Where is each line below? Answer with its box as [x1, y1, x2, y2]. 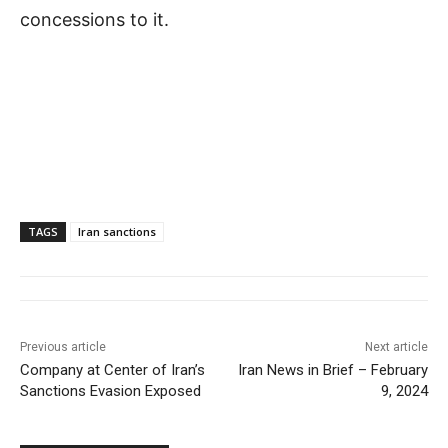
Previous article [20, 339, 106, 354]
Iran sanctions [78, 223, 156, 239]
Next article [364, 339, 428, 354]
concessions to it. [20, 8, 169, 30]
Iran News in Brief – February [237, 360, 428, 379]
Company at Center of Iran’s [20, 360, 205, 379]
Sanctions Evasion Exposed [20, 381, 201, 400]
